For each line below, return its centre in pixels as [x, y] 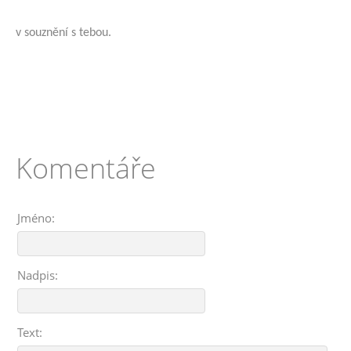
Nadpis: [38, 275]
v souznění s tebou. [63, 33]
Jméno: [36, 218]
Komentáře [86, 168]
